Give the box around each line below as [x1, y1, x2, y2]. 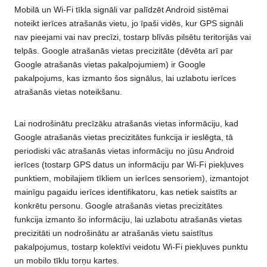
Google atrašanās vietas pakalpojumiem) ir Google [14, 59, 206, 69]
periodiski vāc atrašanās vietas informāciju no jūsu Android [14, 145, 234, 156]
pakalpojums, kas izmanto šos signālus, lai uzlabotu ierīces [14, 73, 236, 83]
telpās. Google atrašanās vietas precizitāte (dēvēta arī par [14, 45, 233, 55]
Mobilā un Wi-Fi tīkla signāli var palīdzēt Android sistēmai [14, 4, 228, 14]
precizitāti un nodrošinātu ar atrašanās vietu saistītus [14, 228, 213, 238]
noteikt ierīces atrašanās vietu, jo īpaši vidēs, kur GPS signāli [14, 18, 243, 28]
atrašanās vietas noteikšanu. [14, 86, 122, 97]
